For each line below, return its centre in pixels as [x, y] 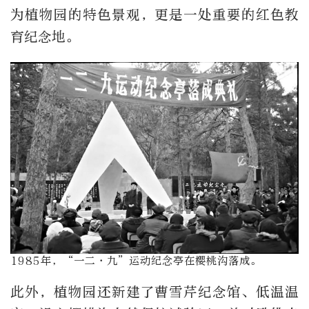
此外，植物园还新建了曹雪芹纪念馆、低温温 [154, 292]
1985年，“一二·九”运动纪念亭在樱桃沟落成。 [136, 261]
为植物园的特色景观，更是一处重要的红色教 [154, 14]
